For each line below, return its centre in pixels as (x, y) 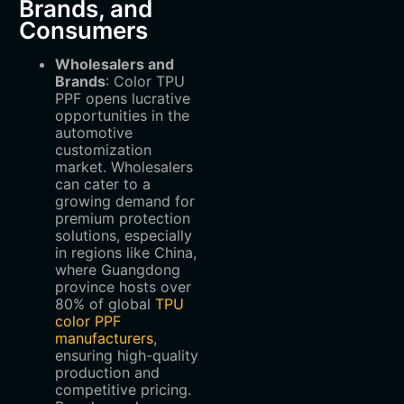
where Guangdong (117, 270)
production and (107, 373)
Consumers (83, 31)
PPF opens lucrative (122, 99)
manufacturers (104, 339)
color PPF (87, 321)
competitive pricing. (123, 390)
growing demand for (124, 202)
